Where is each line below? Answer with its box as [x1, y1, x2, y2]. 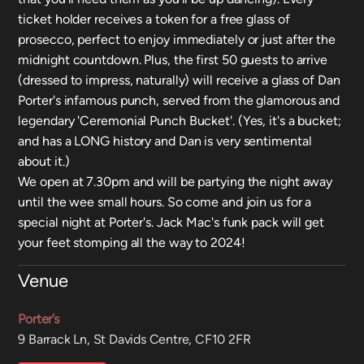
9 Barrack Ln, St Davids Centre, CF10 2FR [18, 331, 251, 347]
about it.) [18, 154, 70, 169]
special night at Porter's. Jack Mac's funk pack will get [18, 214, 324, 230]
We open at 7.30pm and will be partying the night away [18, 174, 333, 189]
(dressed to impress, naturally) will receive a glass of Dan [18, 72, 340, 88]
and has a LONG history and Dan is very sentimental [18, 133, 312, 149]
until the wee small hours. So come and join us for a [18, 194, 312, 210]
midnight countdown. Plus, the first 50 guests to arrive [18, 52, 327, 67]
